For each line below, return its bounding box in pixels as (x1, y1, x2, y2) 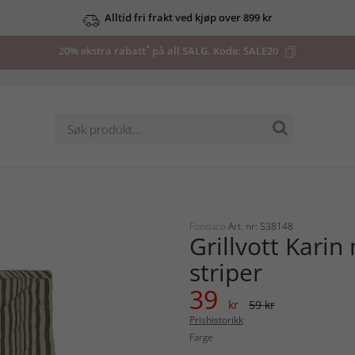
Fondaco (189, 219, 228, 234)
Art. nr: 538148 (228, 219, 293, 234)
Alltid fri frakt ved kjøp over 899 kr (105, 10, 273, 25)
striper (189, 256, 262, 289)
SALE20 (243, 44, 278, 58)
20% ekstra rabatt (59, 44, 146, 58)
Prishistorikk (189, 313, 243, 327)
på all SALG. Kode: (150, 44, 243, 58)
